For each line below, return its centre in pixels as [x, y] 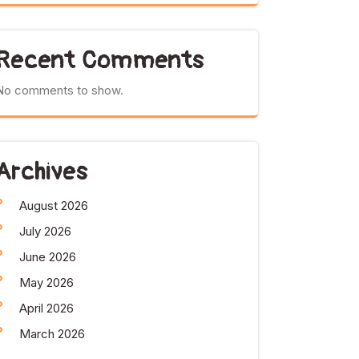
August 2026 [54, 206]
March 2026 [52, 334]
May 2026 [46, 282]
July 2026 [45, 231]
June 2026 [48, 257]
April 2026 [46, 308]
